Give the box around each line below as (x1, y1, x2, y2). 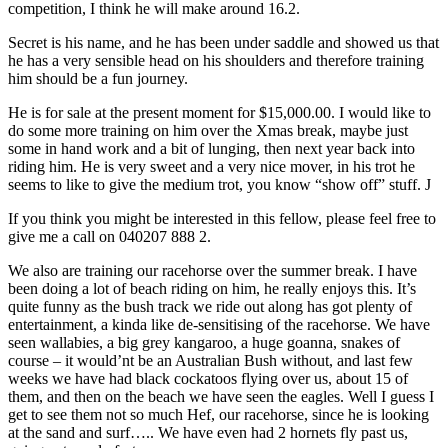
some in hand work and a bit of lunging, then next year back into (8, 140, 415, 158)
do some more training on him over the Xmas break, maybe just (8, 122, 408, 140)
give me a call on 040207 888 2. (8, 228, 211, 246)
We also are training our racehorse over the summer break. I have (8, 262, 417, 280)
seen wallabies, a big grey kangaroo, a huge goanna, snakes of (8, 334, 400, 352)
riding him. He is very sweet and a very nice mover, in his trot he (8, 158, 415, 176)
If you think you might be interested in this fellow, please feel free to (8, 210, 436, 228)
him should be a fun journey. (8, 70, 188, 88)
